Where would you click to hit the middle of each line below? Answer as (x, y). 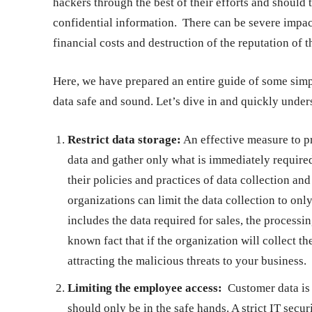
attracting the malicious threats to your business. (187, 260)
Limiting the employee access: (145, 288)
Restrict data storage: (124, 139)
